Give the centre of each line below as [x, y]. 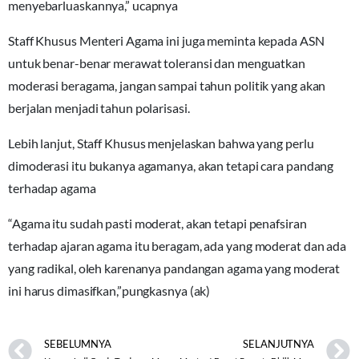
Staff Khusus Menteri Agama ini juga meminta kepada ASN [166, 40]
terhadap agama [52, 188]
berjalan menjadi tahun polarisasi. [99, 107]
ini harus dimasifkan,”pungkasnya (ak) [109, 290]
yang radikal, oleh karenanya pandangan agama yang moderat [174, 268]
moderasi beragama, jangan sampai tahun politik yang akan [167, 85]
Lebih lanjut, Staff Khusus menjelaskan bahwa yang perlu [161, 143]
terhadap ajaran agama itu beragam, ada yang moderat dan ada [177, 245]
